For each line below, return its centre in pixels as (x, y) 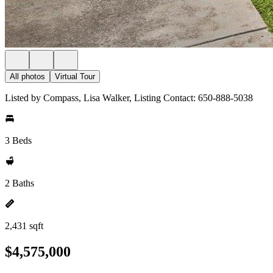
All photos (27, 76)
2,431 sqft (24, 226)
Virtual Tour (75, 76)
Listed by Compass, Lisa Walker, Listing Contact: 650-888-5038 (129, 98)
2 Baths (19, 183)
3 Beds (18, 140)
